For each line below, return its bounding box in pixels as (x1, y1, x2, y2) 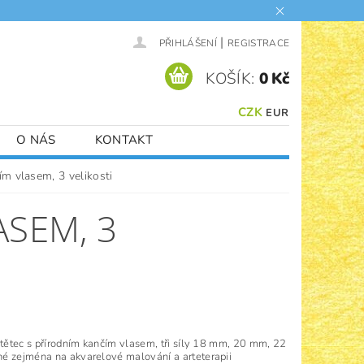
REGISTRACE (227, 36, 290, 50)
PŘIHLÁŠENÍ (158, 36, 217, 50)
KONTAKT (94, 131, 154, 148)
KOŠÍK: (206, 68, 255, 90)
